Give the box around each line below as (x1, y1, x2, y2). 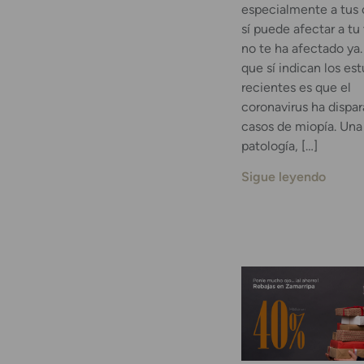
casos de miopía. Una (241, 118, 362, 134)
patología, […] (241, 137, 318, 154)
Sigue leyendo (241, 169, 326, 185)
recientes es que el (241, 79, 351, 95)
